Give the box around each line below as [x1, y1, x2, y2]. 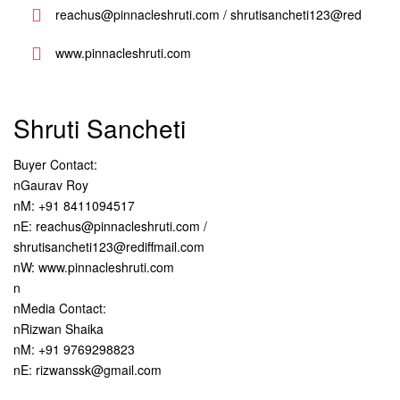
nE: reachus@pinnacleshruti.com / [13, 217, 207, 235]
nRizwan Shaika [13, 320, 104, 337]
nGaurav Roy [13, 176, 88, 194]
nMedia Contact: [13, 299, 106, 317]
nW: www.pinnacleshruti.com [13, 258, 174, 276]
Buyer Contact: [13, 155, 97, 173]
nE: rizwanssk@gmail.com [13, 361, 162, 379]
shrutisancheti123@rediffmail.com [13, 237, 204, 255]
